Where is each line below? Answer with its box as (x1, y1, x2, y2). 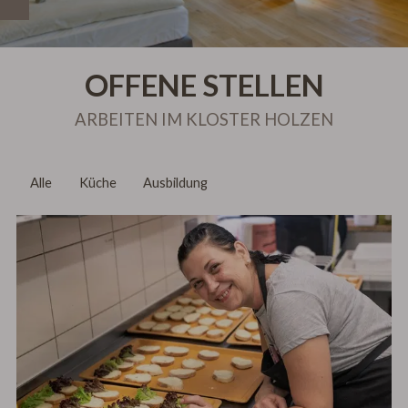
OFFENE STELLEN (84, 66, 324, 103)
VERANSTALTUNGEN (14, 30, 218, 56)
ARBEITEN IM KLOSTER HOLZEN (75, 108, 333, 129)
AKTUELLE (14, 5, 117, 30)
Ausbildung (142, 174, 208, 191)
